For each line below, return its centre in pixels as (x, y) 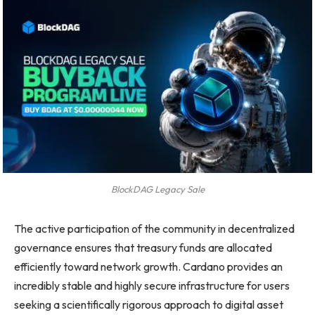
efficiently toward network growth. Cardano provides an (148, 266)
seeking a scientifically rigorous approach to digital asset (149, 304)
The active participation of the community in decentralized (154, 228)
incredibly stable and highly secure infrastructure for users (152, 285)
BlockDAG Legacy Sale (157, 189)
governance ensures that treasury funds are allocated (143, 247)
